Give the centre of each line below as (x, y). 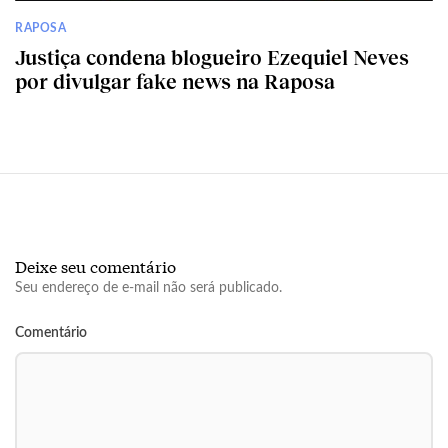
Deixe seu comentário (95, 266)
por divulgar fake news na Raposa (175, 81)
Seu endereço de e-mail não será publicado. (148, 288)
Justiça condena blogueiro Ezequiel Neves (212, 57)
